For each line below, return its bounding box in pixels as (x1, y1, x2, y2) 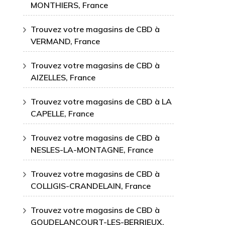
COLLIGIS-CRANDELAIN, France (31, 181, 151, 191)
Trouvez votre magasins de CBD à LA (31, 96, 172, 106)
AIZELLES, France (31, 72, 95, 82)
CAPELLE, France (31, 108, 94, 119)
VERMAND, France (31, 36, 100, 46)
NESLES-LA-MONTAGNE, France (31, 145, 153, 155)
